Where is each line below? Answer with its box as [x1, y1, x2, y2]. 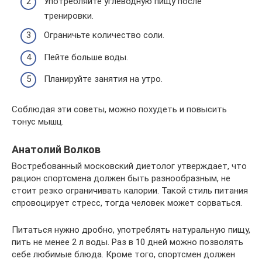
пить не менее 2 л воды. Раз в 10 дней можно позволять [12, 237, 243, 247]
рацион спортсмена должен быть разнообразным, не [12, 173, 230, 184]
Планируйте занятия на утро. [44, 74, 163, 84]
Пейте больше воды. [44, 51, 128, 63]
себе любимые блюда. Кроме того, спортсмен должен [12, 249, 235, 260]
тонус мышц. [12, 116, 64, 127]
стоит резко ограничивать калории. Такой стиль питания [12, 185, 248, 196]
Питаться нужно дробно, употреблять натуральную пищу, [12, 225, 250, 235]
